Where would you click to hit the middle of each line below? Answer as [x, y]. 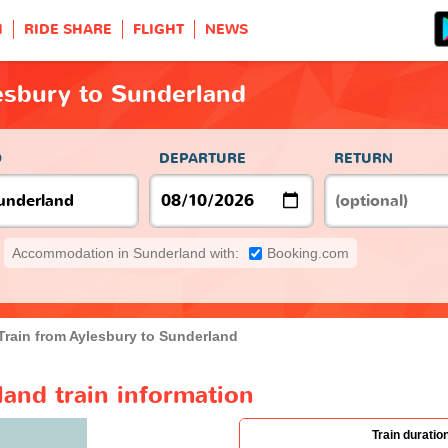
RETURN [363, 158]
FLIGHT [158, 29]
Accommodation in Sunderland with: [125, 252]
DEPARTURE [202, 158]
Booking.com [308, 252]
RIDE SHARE [68, 29]
